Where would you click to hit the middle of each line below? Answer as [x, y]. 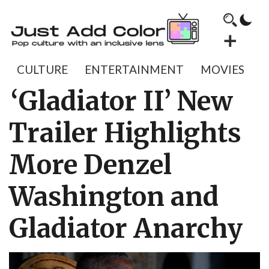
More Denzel [90, 165]
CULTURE [42, 69]
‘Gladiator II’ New [122, 101]
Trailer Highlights [125, 133]
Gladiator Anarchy [126, 229]
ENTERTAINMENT [134, 69]
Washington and [114, 197]
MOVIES [222, 69]
